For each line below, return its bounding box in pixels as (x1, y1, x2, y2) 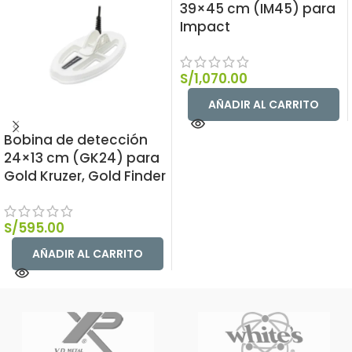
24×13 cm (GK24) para (4, 148, 159, 167)
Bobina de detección (4, 130, 148, 149)
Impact (180, 17, 230, 36)
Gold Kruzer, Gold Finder (4, 167, 166, 185)
